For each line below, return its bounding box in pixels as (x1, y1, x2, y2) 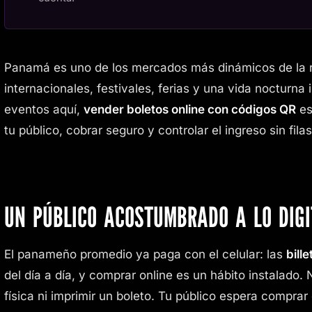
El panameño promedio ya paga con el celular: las (4, 247, 286, 261)
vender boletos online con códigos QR (84, 102, 296, 116)
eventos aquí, (4, 102, 84, 116)
